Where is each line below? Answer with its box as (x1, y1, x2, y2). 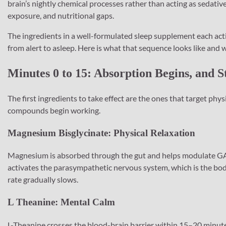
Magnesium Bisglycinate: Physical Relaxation (8, 127, 195, 138)
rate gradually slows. (8, 175, 78, 185)
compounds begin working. (8, 105, 100, 115)
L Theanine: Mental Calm (8, 196, 115, 207)
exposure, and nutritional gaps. (8, 11, 114, 20)
